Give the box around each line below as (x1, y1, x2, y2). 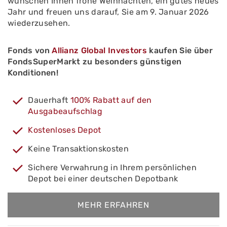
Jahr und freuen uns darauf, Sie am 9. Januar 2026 (8, 7, 209, 17)
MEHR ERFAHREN (78, 200, 149, 210)
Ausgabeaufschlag (28, 106, 103, 116)
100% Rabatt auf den (70, 95, 152, 105)
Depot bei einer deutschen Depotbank (28, 174, 178, 183)
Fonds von (8, 46, 52, 55)
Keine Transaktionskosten (28, 144, 129, 154)
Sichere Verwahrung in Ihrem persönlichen (28, 163, 197, 172)
